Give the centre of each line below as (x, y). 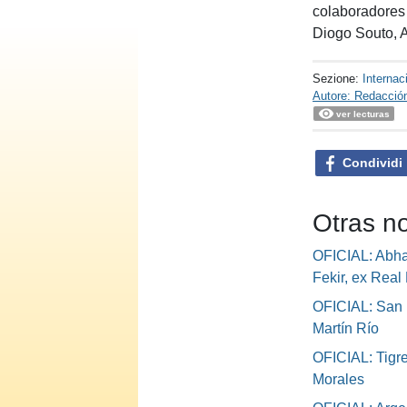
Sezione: (338, 79)
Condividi (370, 162)
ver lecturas (363, 114)
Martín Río (346, 329)
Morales (339, 380)
